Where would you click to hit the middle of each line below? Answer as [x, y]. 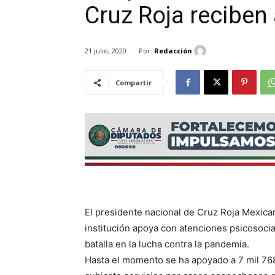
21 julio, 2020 [106, 51]
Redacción [173, 50]
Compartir [134, 83]
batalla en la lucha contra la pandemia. [167, 244]
